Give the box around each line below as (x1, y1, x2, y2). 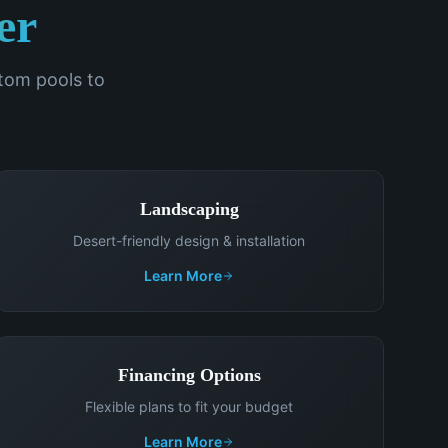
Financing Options (117, 365, 261, 385)
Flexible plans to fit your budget (85, 398, 294, 415)
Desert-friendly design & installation (73, 232, 306, 249)
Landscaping (139, 199, 239, 219)
